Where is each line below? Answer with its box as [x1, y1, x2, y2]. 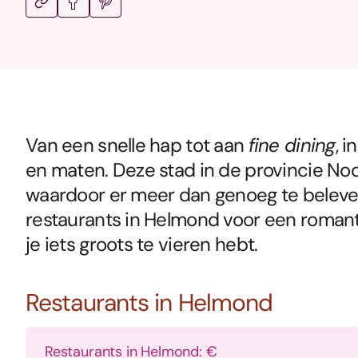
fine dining [248, 133, 336, 158]
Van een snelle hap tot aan [26, 133, 249, 158]
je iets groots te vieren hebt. [26, 232, 258, 257]
